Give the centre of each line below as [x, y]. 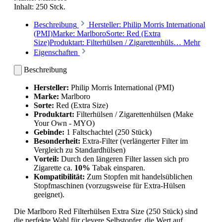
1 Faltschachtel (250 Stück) [108, 132]
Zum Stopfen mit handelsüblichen [139, 177]
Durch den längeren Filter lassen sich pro [124, 159]
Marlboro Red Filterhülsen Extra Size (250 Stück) [105, 212]
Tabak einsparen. [118, 168]
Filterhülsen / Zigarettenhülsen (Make [134, 114]
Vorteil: [46, 159]
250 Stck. [51, 7]
